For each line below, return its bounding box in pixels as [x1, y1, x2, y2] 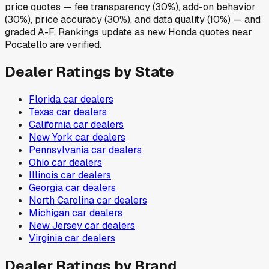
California [29, 118, 71, 131]
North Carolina [29, 194, 94, 207]
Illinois [29, 169, 58, 182]
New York [29, 131, 73, 144]
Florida [29, 93, 61, 106]
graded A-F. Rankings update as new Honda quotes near [5, 25, 252, 38]
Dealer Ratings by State [5, 62, 174, 82]
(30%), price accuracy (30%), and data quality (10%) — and [5, 13, 261, 26]
